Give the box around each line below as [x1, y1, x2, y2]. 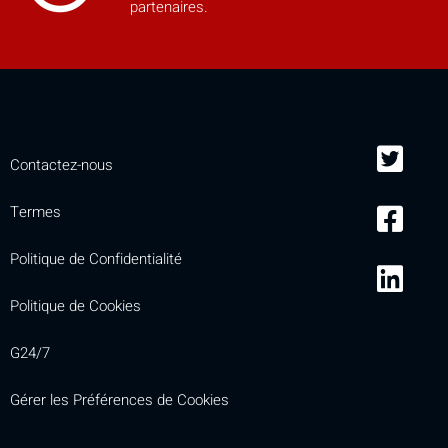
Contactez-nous [10, 153, 113, 176]
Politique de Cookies [10, 294, 141, 317]
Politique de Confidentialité [10, 247, 182, 270]
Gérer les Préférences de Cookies [10, 388, 229, 411]
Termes [10, 200, 61, 223]
